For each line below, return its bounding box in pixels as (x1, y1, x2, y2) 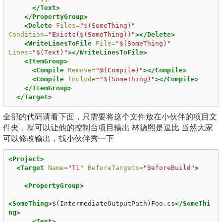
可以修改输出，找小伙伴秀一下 (3, 134, 114, 143)
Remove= (67, 66, 96, 74)
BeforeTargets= (87, 164, 143, 171)
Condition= (8, 30, 48, 38)
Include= (67, 75, 100, 83)
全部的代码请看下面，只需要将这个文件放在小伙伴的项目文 (3, 112, 217, 121)
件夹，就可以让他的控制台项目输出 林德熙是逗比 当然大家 (3, 123, 213, 132)
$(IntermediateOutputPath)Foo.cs (52, 199, 175, 207)
